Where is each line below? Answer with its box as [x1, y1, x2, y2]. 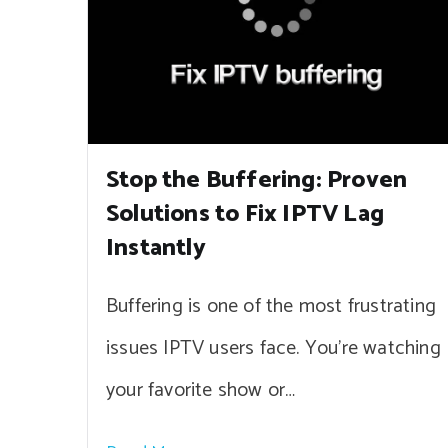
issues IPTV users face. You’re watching [106, 332, 441, 366]
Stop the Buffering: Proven [106, 161, 408, 201]
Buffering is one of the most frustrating [106, 290, 437, 324]
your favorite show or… [106, 374, 296, 408]
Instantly [106, 229, 206, 269]
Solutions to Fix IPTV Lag [106, 195, 384, 235]
